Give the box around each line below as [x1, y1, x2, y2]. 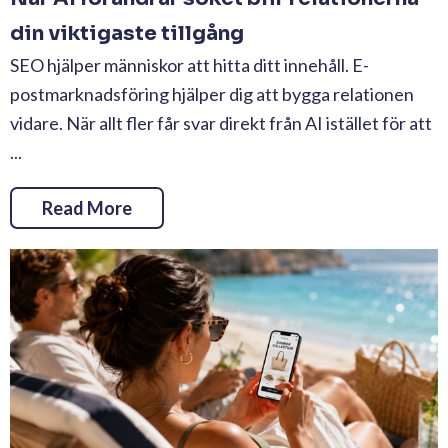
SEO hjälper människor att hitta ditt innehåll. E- [10, 54, 369, 77]
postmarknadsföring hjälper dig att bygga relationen [10, 83, 414, 106]
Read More [42, 197, 132, 220]
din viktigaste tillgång [10, 21, 244, 47]
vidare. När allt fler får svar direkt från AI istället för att [10, 112, 432, 135]
